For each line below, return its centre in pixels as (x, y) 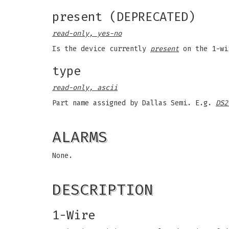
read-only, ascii (85, 88)
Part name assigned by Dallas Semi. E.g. (134, 103)
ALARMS (80, 137)
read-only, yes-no (87, 33)
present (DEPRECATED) (124, 17)
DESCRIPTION (103, 190)
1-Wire (74, 215)
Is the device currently (101, 49)
